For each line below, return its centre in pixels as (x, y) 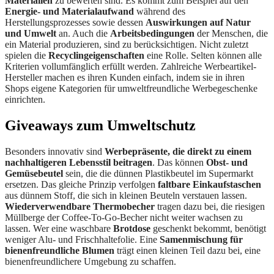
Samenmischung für (201, 240)
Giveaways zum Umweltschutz (100, 126)
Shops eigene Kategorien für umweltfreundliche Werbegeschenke (131, 89)
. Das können (179, 163)
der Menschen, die (231, 34)
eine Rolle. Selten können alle (203, 56)
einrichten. (25, 100)
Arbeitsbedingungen (152, 34)
